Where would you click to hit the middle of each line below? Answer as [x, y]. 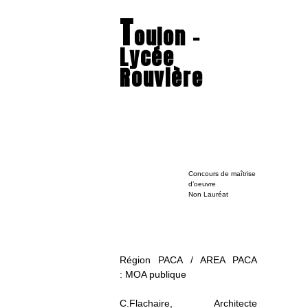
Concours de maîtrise [222, 174]
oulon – [167, 37]
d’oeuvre [202, 184]
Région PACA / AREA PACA [188, 260]
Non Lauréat [208, 194]
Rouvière [162, 78]
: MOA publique [153, 274]
